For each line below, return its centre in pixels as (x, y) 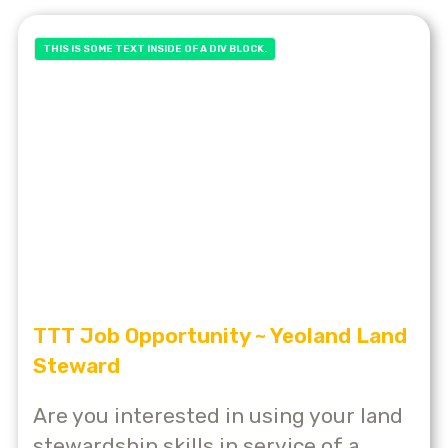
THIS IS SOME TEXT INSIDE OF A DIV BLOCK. (155, 48)
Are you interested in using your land (218, 416)
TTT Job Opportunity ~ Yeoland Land (220, 336)
